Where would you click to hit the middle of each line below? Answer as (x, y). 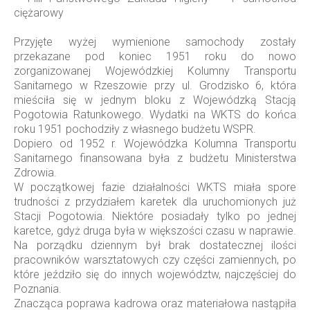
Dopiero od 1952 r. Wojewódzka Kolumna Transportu (155, 143)
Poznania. (38, 289)
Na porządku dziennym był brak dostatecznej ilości (155, 245)
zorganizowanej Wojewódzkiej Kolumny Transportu (155, 71)
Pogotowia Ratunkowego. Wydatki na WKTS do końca (155, 114)
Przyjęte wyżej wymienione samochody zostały (155, 42)
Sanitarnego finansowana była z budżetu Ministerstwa (155, 158)
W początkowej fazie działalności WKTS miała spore (155, 187)
